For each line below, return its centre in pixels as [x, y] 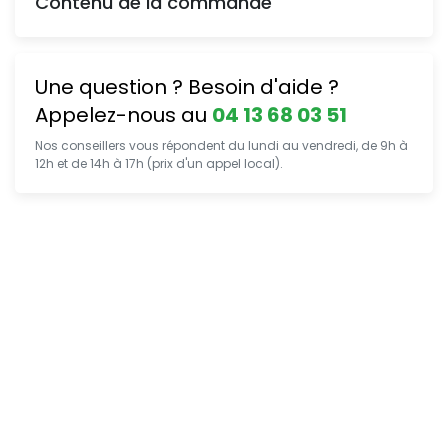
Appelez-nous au [123, 115]
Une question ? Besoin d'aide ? [187, 87]
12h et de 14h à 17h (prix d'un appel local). [159, 163]
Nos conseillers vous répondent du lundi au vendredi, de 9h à [221, 145]
